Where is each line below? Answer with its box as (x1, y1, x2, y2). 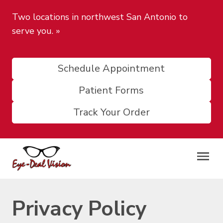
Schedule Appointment (58, 62, 165, 75)
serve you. (12, 25, 53, 37)
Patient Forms (79, 84, 144, 97)
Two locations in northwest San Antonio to (12, 11, 188, 23)
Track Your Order (73, 106, 150, 119)
